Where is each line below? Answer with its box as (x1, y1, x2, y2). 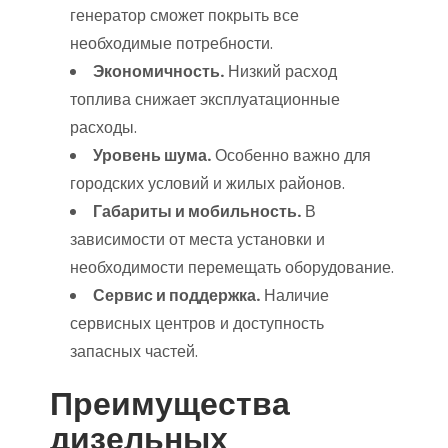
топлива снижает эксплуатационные (70, 88, 340, 111)
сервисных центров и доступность (70, 312, 324, 335)
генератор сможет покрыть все (70, 4, 299, 27)
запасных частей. (70, 340, 198, 363)
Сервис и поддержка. (93, 284, 260, 307)
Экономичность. (93, 60, 224, 83)
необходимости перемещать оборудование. (70, 256, 394, 279)
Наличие (260, 284, 329, 307)
